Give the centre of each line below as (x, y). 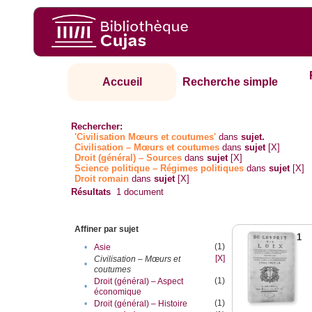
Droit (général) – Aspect (139, 282)
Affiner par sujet (107, 229)
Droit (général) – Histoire (141, 304)
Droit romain (102, 179)
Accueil (122, 82)
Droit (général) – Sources (128, 158)
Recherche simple (231, 82)
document (143, 192)
